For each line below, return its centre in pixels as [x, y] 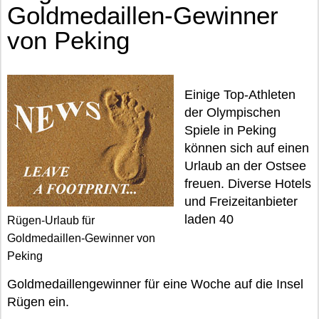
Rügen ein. [38, 302]
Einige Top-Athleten [240, 95]
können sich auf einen [247, 148]
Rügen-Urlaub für [51, 220]
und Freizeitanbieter [241, 202]
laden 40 [209, 219]
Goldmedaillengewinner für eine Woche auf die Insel [155, 284]
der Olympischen [232, 113]
